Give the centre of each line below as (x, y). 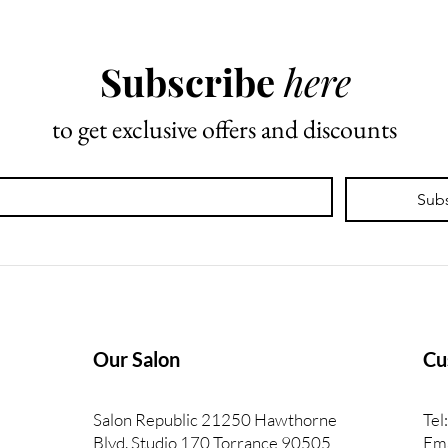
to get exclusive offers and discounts (225, 129)
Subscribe (191, 82)
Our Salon (136, 359)
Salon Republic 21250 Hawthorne (215, 420)
